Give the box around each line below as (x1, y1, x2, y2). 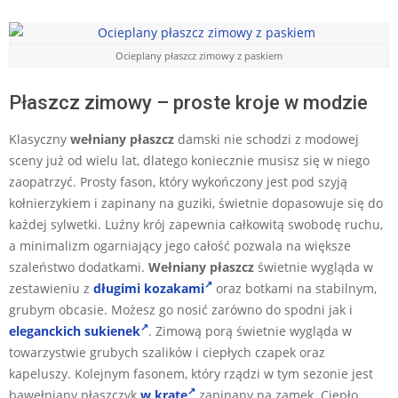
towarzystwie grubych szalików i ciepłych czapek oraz (9, 343, 325, 361)
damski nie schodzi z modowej (174, 130, 359, 147)
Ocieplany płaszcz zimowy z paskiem (115, 48, 283, 62)
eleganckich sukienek (9, 322, 140, 339)
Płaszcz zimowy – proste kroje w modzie (9, 91, 368, 114)
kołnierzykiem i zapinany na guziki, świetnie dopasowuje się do (9, 194, 383, 211)
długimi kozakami (93, 279, 204, 297)
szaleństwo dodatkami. (9, 258, 148, 275)
